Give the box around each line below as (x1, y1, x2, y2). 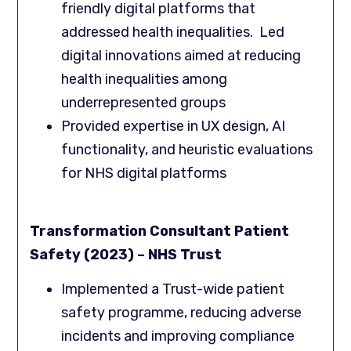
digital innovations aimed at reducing (61, 46, 302, 64)
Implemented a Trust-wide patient (61, 280, 285, 299)
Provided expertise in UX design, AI (61, 117, 286, 135)
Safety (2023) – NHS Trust (30, 246, 223, 264)
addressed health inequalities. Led (61, 23, 285, 41)
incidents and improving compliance (61, 327, 295, 346)
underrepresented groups (61, 93, 226, 111)
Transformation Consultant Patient (30, 223, 290, 241)
